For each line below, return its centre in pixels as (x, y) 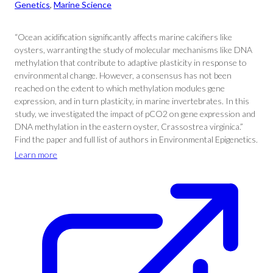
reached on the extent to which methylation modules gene (120, 88)
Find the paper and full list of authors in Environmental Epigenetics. (136, 139)
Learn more (36, 154)
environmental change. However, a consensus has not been (123, 75)
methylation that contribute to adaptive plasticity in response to (131, 62)
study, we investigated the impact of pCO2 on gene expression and (135, 114)
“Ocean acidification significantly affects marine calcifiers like (123, 37)
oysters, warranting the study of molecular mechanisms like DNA (133, 50)
